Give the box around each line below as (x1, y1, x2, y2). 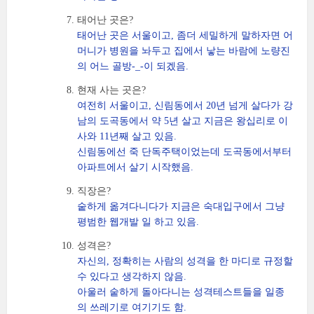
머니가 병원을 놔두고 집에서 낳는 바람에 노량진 (77, 46, 290, 56)
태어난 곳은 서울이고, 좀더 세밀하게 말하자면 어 (77, 30, 293, 41)
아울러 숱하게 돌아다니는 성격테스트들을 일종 (77, 287, 285, 297)
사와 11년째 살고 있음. (77, 131, 177, 142)
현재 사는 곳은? (77, 85, 146, 95)
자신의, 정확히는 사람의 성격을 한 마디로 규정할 (77, 256, 293, 266)
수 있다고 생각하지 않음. (77, 271, 186, 282)
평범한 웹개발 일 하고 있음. (77, 217, 199, 227)
